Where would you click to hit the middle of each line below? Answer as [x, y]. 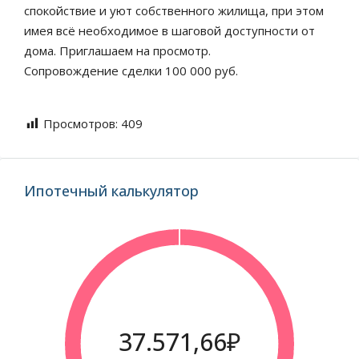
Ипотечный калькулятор [111, 191]
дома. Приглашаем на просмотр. [117, 50]
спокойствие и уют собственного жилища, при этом [174, 10]
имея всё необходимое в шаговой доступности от [169, 30]
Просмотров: [81, 123]
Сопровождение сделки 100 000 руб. [131, 71]
